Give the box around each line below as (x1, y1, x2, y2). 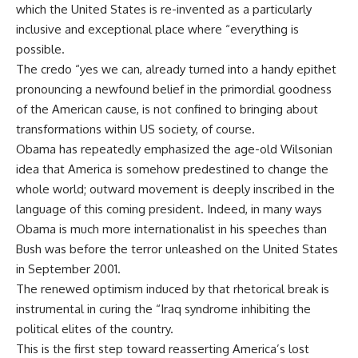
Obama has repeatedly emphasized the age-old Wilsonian (16, 141, 332, 157)
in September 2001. (16, 261, 121, 276)
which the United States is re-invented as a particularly (16, 2, 312, 17)
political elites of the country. (16, 321, 173, 336)
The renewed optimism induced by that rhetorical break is (16, 281, 329, 296)
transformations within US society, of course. (16, 121, 255, 137)
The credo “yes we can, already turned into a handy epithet (16, 62, 336, 77)
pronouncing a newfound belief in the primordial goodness (16, 82, 332, 97)
